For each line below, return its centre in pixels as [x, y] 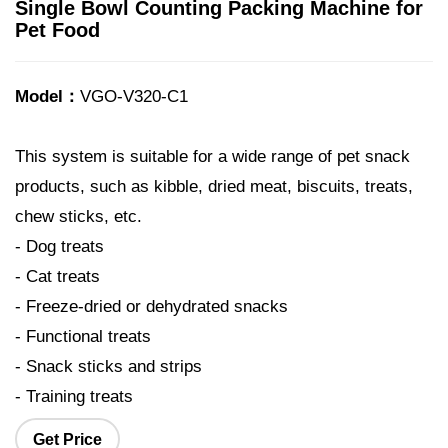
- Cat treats [57, 276]
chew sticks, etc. [78, 216]
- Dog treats [59, 246]
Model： [47, 96]
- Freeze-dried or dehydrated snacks [151, 306]
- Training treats [74, 396]
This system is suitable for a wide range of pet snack [212, 156]
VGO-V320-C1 [134, 96]
